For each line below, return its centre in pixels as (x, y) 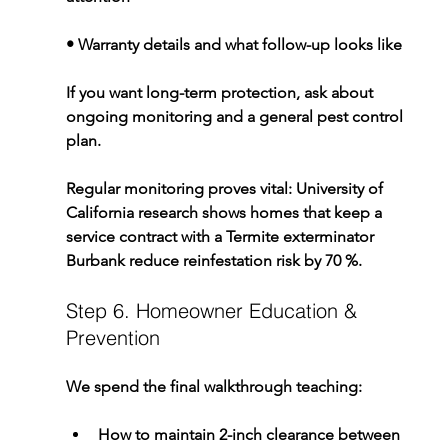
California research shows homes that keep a (225, 212)
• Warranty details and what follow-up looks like (233, 44)
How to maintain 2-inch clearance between (250, 434)
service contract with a (145, 236)
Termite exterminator (301, 236)
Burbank (95, 260)
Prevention (112, 337)
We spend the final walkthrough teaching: (213, 386)
